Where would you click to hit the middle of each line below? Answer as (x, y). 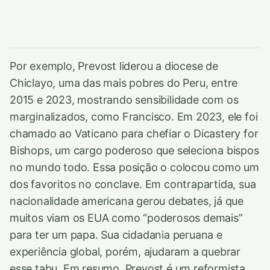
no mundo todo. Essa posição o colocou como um (135, 168)
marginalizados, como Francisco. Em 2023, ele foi (134, 117)
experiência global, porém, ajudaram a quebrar (125, 252)
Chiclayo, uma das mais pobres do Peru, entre (124, 83)
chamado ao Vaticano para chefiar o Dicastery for (134, 134)
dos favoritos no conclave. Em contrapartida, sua (133, 184)
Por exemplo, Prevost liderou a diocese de (114, 66)
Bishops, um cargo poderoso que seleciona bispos (134, 151)
